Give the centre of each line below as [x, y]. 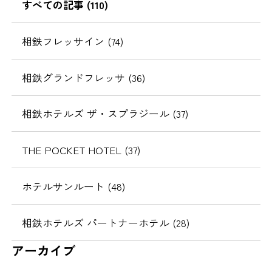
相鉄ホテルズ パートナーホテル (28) [105, 223]
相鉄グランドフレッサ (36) [83, 77]
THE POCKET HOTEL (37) [81, 150]
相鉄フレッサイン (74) [72, 41]
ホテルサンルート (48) [73, 186]
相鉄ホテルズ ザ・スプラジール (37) [105, 114]
